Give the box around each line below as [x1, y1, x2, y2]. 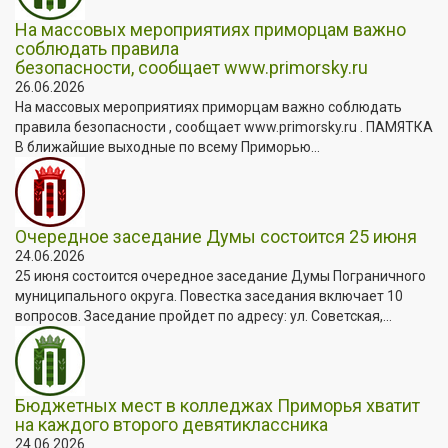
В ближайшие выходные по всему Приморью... [15, 138, 320, 155]
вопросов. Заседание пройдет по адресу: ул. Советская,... [15, 307, 392, 324]
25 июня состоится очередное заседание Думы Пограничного [15, 267, 426, 284]
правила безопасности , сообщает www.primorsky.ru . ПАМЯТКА [15, 118, 433, 135]
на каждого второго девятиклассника [15, 413, 328, 435]
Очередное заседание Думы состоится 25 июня [15, 225, 417, 247]
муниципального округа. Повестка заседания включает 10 [15, 287, 403, 304]
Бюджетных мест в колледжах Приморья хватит [15, 394, 420, 416]
